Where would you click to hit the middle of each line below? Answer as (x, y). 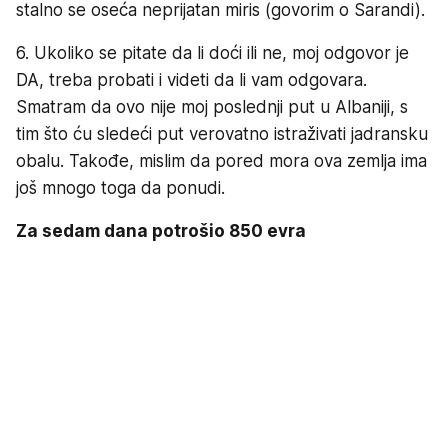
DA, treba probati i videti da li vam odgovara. (191, 80)
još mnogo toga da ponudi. (120, 188)
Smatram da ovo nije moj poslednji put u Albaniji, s (212, 107)
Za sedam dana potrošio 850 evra (161, 231)
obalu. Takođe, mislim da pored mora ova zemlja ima (221, 161)
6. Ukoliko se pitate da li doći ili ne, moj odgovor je (212, 53)
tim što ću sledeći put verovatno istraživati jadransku (222, 134)
